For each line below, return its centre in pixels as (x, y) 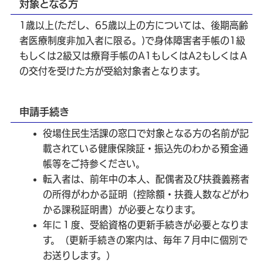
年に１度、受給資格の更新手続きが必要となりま (146, 225)
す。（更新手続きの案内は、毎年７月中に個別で (145, 240)
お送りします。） (79, 255)
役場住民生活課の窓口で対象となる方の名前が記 (146, 133)
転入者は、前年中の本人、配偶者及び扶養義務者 (146, 179)
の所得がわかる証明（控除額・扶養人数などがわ (146, 194)
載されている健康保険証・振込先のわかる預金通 (146, 148)
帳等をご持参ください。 (94, 163)
